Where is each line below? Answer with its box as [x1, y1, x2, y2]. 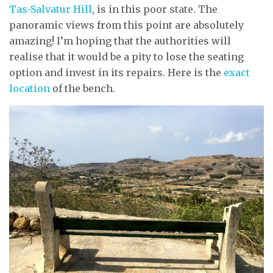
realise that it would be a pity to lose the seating [9, 50, 244, 63]
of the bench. [50, 82, 115, 94]
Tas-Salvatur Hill [9, 2, 92, 15]
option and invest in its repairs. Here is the [9, 66, 224, 79]
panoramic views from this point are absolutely [9, 18, 244, 31]
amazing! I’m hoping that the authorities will [9, 34, 231, 47]
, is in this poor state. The [92, 2, 218, 15]
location [9, 82, 50, 94]
